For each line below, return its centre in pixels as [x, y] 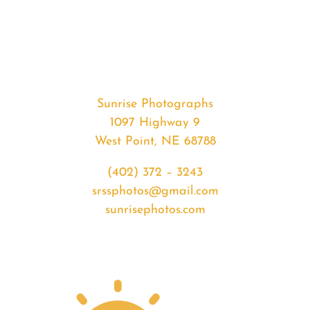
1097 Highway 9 [155, 123]
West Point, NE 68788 [155, 142]
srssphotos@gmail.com [155, 192]
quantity [85, 113]
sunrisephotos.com [155, 210]
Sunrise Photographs [155, 104]
